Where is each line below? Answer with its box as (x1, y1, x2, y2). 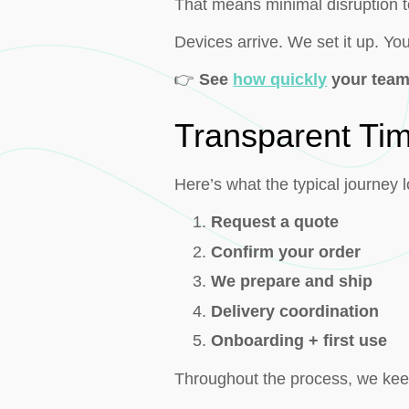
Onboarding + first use (211, 331, 388, 350)
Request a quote (211, 213, 340, 232)
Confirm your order (211, 242, 362, 261)
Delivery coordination (211, 301, 380, 320)
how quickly (233, 70, 328, 89)
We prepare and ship (211, 272, 373, 291)
